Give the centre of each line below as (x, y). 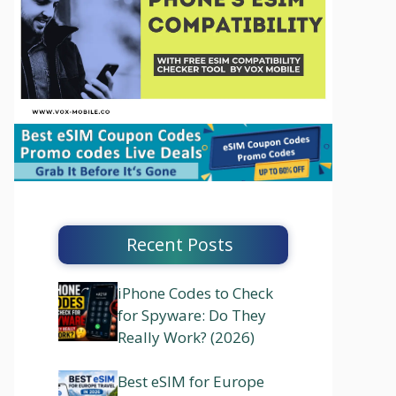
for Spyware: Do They (192, 315)
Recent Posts (180, 244)
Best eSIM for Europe (191, 382)
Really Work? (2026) (186, 337)
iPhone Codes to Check (195, 293)
